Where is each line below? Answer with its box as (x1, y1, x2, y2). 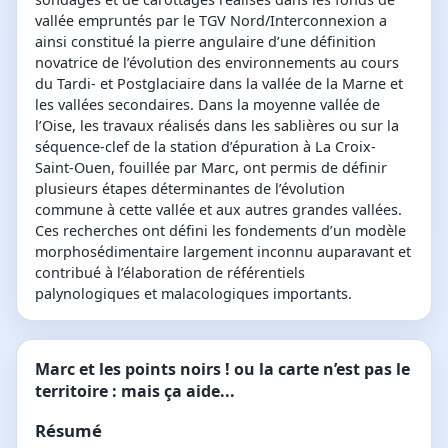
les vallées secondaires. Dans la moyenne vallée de (35, 94, 380, 114)
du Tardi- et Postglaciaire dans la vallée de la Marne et (35, 73, 403, 93)
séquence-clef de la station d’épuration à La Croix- (35, 136, 376, 156)
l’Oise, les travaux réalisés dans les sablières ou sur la (35, 115, 399, 135)
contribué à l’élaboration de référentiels (35, 262, 305, 282)
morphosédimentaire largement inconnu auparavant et (35, 241, 411, 261)
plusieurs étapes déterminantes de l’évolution (35, 178, 345, 198)
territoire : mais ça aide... (35, 379, 235, 402)
